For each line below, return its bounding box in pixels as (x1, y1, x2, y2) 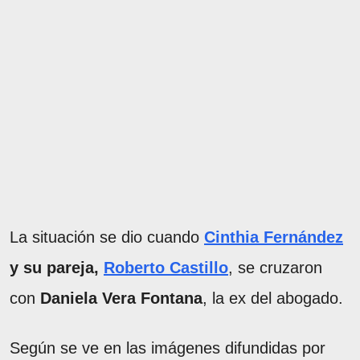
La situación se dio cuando (10, 227, 204, 246)
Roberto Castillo (104, 258, 228, 276)
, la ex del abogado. (202, 288, 343, 307)
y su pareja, (10, 258, 104, 276)
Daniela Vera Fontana (40, 288, 202, 307)
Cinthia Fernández (204, 227, 343, 246)
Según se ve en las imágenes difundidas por (10, 338, 325, 357)
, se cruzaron (228, 258, 322, 276)
